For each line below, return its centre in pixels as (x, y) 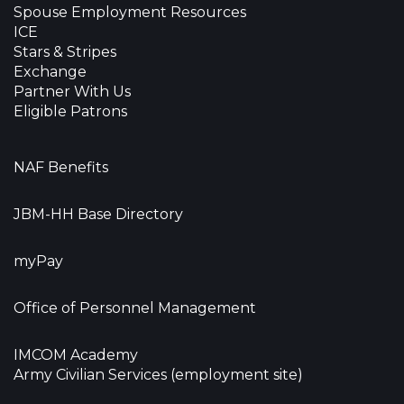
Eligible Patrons (70, 111)
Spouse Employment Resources (130, 12)
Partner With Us (72, 91)
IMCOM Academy (76, 354)
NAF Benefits (61, 167)
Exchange (50, 71)
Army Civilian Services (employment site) (158, 374)
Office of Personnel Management (135, 308)
